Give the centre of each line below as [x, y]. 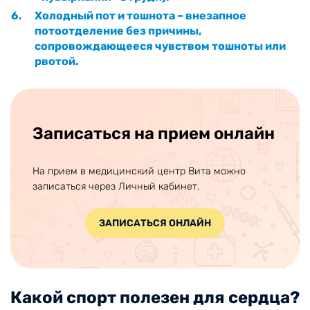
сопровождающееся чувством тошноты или [160, 46]
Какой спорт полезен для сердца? [155, 297]
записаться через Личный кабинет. [116, 186]
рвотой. [57, 61]
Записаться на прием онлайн [154, 133]
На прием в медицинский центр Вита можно [139, 171]
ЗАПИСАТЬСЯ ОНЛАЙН [155, 223]
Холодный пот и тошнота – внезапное [140, 15]
